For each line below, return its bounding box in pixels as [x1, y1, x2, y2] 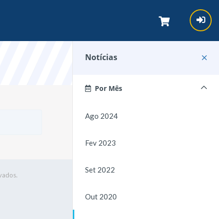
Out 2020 [85, 192, 117, 201]
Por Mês [91, 84, 122, 93]
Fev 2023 [85, 138, 116, 147]
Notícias [85, 52, 117, 63]
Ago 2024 [85, 111, 118, 120]
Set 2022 [85, 165, 115, 174]
